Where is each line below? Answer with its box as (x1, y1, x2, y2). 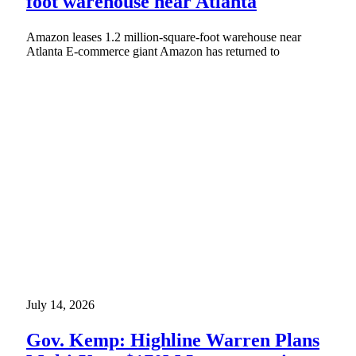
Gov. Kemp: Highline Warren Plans (26, 329, 319, 350)
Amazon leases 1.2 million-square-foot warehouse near (26, 29, 301, 44)
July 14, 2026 (26, 297, 95, 311)
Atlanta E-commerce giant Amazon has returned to (26, 44, 280, 58)
